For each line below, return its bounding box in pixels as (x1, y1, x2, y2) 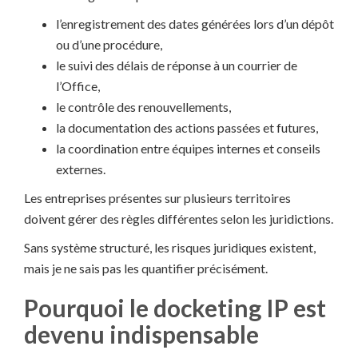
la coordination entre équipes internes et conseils (56, 141, 320, 157)
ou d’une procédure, (56, 37, 162, 53)
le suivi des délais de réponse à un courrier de (56, 58, 297, 74)
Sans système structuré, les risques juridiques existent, (24, 240, 316, 256)
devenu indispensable (24, 320, 259, 349)
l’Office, (56, 78, 100, 94)
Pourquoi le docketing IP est (24, 293, 326, 323)
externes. (56, 161, 105, 177)
